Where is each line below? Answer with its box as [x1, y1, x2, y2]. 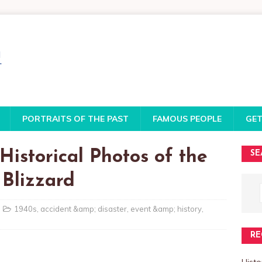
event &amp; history [130, 204, 202, 213]
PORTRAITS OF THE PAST [22, 113, 129, 124]
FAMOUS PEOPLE [153, 113, 222, 124]
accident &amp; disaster [40, 204, 127, 213]
